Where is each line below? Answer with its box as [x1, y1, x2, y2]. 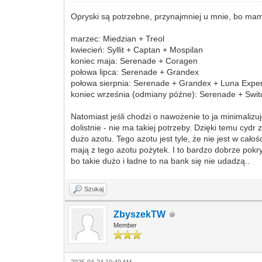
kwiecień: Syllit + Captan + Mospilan [71, 45, 204, 54]
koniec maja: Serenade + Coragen [71, 56, 198, 65]
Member [113, 222, 137, 229]
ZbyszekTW [113, 209, 166, 219]
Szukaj [84, 185, 104, 192]
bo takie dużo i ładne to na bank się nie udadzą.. [71, 156, 250, 166]
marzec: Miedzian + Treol [71, 34, 165, 43]
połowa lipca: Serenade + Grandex [71, 67, 199, 77]
